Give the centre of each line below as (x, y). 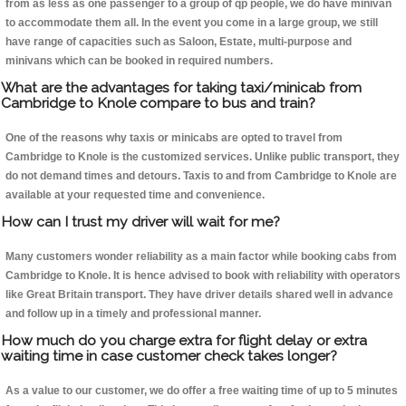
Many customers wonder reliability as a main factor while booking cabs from (201, 257)
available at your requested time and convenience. (135, 195)
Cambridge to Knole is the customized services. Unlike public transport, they (203, 157)
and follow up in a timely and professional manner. (133, 314)
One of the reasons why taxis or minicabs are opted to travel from (174, 138)
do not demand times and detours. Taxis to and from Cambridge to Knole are (201, 176)
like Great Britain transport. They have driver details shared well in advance (199, 295)
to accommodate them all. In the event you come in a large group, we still (192, 23)
